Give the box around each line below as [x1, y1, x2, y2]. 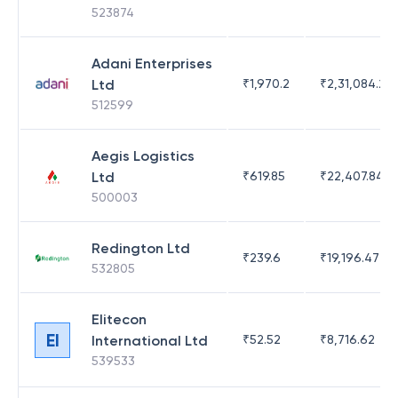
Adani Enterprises [92, 55, 212, 72]
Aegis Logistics [92, 147, 195, 164]
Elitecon [92, 311, 147, 328]
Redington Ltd [92, 240, 190, 257]
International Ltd [92, 332, 208, 349]
